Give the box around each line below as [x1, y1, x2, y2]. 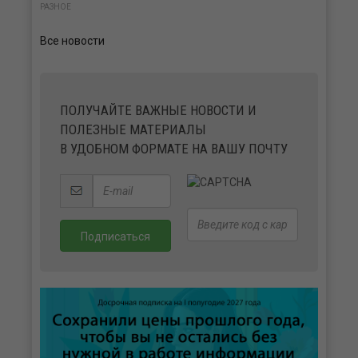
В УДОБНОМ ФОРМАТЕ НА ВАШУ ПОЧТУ [60, 141, 288, 157]
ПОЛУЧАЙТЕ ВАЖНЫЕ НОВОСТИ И [60, 102, 257, 119]
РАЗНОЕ [40, 2, 71, 12]
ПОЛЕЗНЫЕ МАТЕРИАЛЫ [60, 121, 206, 138]
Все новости [40, 34, 105, 48]
